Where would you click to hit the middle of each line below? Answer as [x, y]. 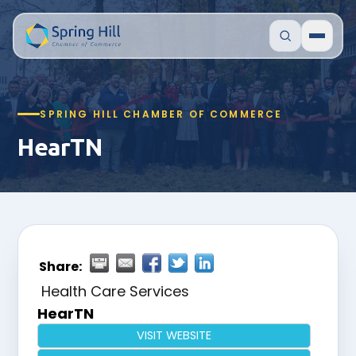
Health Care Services [116, 291]
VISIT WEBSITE [174, 335]
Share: [61, 267]
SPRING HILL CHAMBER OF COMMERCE [161, 114]
